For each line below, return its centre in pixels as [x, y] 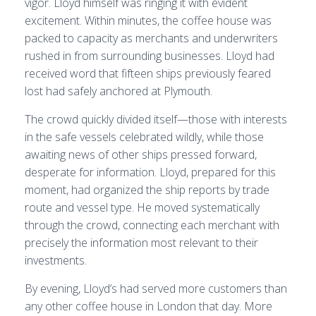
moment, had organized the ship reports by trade [147, 190]
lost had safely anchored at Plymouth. [119, 91]
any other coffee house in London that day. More [148, 306]
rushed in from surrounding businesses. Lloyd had [150, 56]
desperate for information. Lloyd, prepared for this [150, 172]
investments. [56, 260]
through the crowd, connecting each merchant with [152, 225]
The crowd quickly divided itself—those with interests [156, 119]
